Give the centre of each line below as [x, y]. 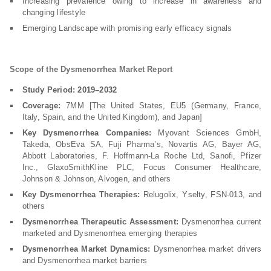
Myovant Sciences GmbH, [207, 133]
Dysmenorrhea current [220, 222]
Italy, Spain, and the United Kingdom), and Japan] [112, 117]
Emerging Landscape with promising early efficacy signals [127, 28]
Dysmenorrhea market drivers [206, 249]
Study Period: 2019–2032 [70, 90]
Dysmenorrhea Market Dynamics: [86, 249]
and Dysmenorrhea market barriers [86, 260]
